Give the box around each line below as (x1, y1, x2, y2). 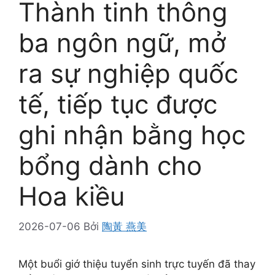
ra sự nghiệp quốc (18, 58, 238, 89)
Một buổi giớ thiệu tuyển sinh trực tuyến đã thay (18, 257, 255, 270)
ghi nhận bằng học (18, 119, 246, 150)
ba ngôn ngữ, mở (18, 27, 226, 58)
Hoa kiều (18, 180, 125, 212)
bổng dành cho (18, 150, 202, 181)
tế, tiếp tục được (18, 88, 217, 120)
